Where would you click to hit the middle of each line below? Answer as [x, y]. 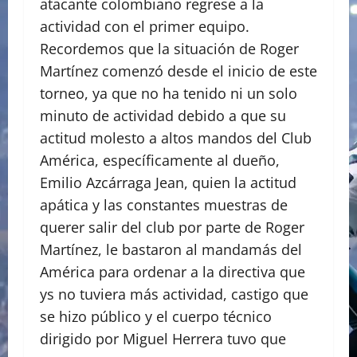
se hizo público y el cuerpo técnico [156, 317]
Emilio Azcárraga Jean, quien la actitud [168, 183]
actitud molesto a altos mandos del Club [176, 138]
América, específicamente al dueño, [160, 161]
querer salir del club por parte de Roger [172, 228]
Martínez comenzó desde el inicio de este [178, 71]
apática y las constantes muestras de [164, 205]
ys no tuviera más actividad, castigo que [174, 294]
